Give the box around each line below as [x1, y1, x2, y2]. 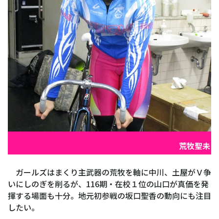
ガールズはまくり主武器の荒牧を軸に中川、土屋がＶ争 [8, 166, 211, 178]
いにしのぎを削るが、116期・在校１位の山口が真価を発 [8, 177, 209, 190]
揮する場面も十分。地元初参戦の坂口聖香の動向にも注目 [8, 189, 211, 201]
